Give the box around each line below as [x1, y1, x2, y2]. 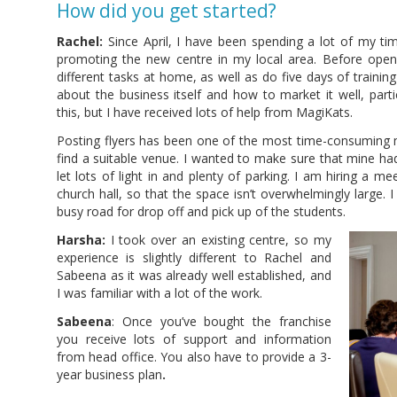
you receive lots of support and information [57, 331, 331, 348]
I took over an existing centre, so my [105, 231, 331, 249]
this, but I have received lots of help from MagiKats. [57, 104, 353, 121]
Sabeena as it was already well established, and [57, 267, 331, 284]
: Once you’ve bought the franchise [112, 313, 331, 331]
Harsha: [57, 231, 105, 249]
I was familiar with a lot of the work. [57, 284, 262, 302]
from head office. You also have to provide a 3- [57, 348, 331, 366]
